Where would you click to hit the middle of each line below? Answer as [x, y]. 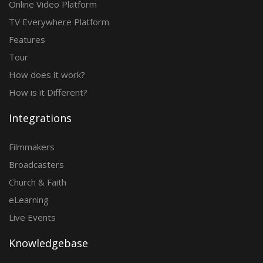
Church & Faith [38, 182]
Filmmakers [32, 147]
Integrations [40, 118]
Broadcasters [36, 164]
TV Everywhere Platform [59, 22]
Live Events [32, 217]
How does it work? [47, 75]
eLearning [29, 200]
